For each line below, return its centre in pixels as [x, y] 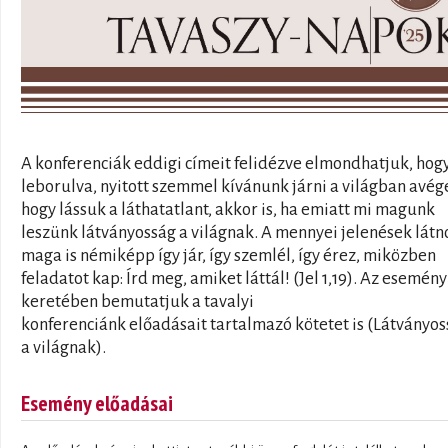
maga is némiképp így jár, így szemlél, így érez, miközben [228, 255]
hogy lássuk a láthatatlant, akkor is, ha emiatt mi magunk [228, 209]
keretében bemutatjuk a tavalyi [137, 301]
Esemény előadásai [97, 402]
